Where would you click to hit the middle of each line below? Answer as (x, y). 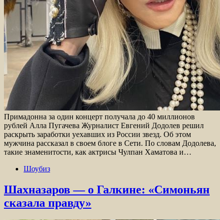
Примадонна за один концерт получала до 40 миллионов (99, 117)
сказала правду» (48, 203)
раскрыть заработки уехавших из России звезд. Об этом (97, 135)
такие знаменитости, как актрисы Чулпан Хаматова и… (98, 152)
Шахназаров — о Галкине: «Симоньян (107, 190)
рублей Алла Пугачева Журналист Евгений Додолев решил (104, 126)
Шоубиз (37, 169)
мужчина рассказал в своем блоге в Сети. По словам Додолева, (110, 143)
